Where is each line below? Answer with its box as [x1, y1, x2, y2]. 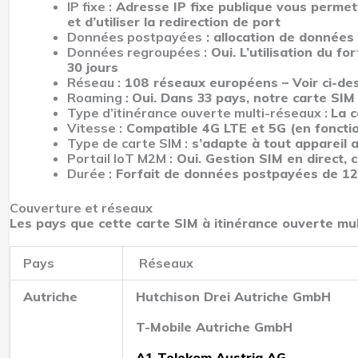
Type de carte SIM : [67, 134, 188, 151]
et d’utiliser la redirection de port [67, 13, 280, 30]
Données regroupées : [67, 43, 207, 60]
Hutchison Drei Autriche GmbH [136, 288, 331, 305]
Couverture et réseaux [10, 199, 153, 216]
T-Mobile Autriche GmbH [136, 319, 292, 336]
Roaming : [67, 89, 132, 105]
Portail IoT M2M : [67, 149, 173, 166]
